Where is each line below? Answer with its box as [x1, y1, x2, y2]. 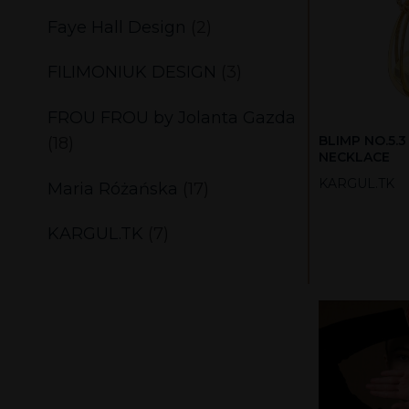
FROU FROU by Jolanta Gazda [47, 107, 296, 128]
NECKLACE [318, 148, 390, 165]
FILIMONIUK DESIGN [47, 62, 216, 83]
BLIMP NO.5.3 [318, 131, 406, 149]
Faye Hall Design [47, 16, 186, 37]
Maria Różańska [47, 178, 178, 199]
